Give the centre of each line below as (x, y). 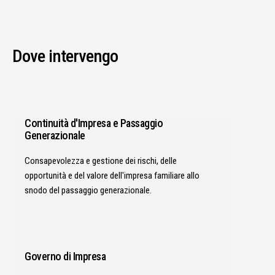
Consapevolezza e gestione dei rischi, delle (101, 161)
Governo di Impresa (65, 256)
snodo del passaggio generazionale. (88, 190)
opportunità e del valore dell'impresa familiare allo (112, 175)
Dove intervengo (65, 56)
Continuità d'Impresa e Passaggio (94, 123)
